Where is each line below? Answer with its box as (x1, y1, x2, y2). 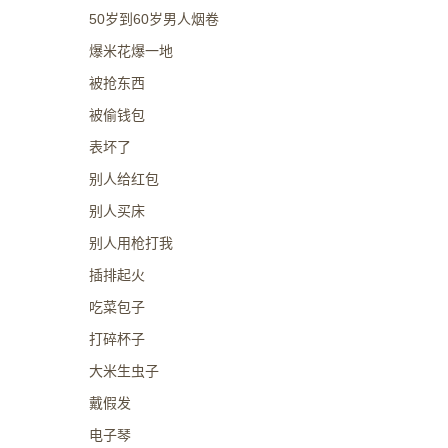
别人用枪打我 (88, 235, 173, 251)
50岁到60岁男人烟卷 (88, 11, 219, 27)
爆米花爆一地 (88, 43, 173, 59)
